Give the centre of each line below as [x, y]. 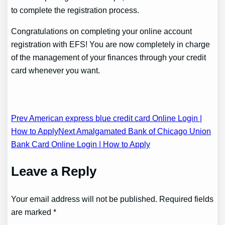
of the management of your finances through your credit [109, 57]
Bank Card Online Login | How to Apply [81, 144]
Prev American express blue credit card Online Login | [107, 118]
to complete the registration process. [75, 10]
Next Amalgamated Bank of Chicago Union [135, 131]
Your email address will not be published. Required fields [113, 199]
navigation [52, 141]
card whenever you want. [56, 70]
